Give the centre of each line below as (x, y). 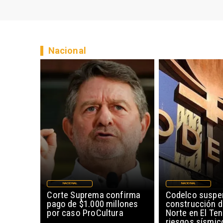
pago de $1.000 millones (93, 204)
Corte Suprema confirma (94, 195)
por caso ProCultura (85, 213)
